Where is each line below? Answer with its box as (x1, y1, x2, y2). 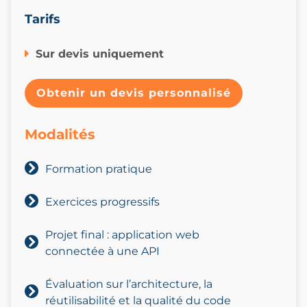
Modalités (25, 126, 95, 143)
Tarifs (25, 12, 64, 27)
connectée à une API (45, 245, 160, 258)
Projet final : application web (45, 228, 199, 242)
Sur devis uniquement (36, 47, 164, 61)
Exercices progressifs (45, 195, 160, 209)
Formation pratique (45, 162, 152, 176)
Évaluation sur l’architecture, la (45, 278, 212, 291)
